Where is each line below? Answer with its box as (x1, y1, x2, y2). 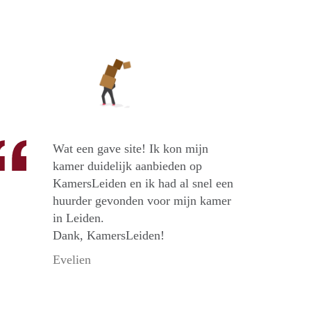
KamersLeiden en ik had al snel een (53, 176, 233, 191)
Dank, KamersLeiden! (53, 228, 165, 243)
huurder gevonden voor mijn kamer (53, 194, 231, 208)
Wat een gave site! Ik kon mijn (53, 142, 208, 156)
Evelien (53, 253, 91, 267)
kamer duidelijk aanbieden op (53, 159, 202, 174)
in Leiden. (53, 211, 104, 226)
